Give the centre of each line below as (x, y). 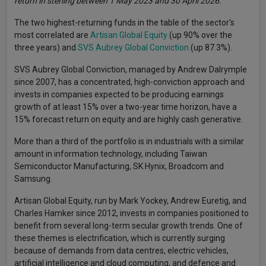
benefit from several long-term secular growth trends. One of (129, 226)
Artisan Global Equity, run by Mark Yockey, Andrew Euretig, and (130, 201)
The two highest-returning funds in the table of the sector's (124, 23)
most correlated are (52, 35)
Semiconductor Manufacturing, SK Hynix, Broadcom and (119, 167)
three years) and (46, 48)
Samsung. (33, 179)
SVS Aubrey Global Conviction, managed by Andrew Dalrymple (131, 70)
